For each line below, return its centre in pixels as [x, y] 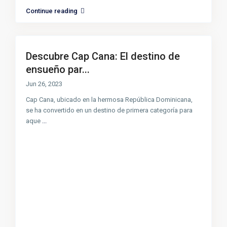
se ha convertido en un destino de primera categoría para [109, 110]
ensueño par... [58, 70]
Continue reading [52, 11]
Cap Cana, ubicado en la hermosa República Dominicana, [109, 100]
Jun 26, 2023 [44, 84]
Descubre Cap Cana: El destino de [103, 56]
